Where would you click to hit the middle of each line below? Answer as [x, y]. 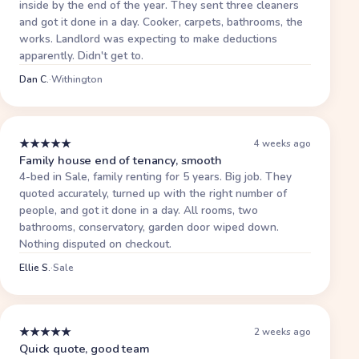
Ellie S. [35, 267]
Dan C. [34, 79]
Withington [77, 79]
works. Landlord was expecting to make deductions [148, 38]
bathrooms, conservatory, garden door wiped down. [149, 227]
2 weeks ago [283, 332]
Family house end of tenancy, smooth [121, 160]
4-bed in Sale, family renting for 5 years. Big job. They [155, 176]
